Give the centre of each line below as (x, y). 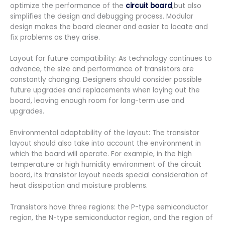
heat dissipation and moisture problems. (79, 186)
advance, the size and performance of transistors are (102, 69)
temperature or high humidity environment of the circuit (106, 165)
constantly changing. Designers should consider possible (106, 80)
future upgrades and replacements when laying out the (105, 90)
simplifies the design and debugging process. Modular (102, 16)
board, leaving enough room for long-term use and (97, 101)
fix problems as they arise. (55, 37)
